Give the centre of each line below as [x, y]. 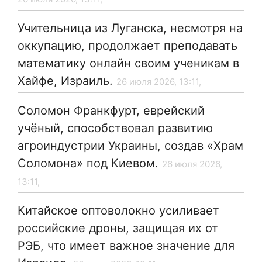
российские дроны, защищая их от [118, 228]
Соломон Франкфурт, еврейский [111, 111]
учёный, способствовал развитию [115, 128]
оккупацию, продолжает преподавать [127, 46]
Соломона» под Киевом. [88, 163]
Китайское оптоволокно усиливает [118, 211]
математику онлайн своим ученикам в [128, 63]
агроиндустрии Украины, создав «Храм [130, 146]
